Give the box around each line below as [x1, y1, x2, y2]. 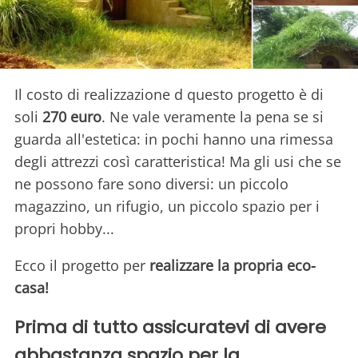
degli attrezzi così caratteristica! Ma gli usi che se [14, 151, 341, 171]
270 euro [42, 106, 101, 126]
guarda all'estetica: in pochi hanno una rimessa [14, 129, 333, 149]
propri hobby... [14, 218, 118, 238]
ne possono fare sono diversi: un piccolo [14, 173, 288, 193]
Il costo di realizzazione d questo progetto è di [14, 84, 324, 104]
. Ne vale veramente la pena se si [101, 106, 324, 126]
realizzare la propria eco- [149, 255, 316, 275]
